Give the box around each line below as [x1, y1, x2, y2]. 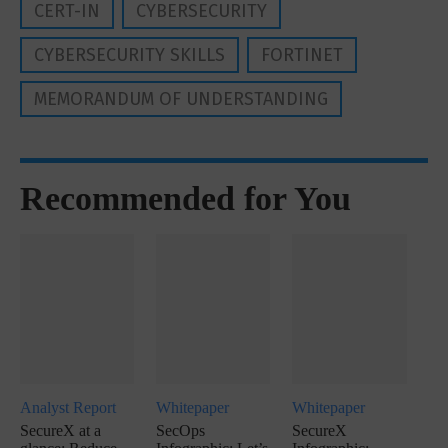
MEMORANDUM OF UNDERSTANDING [34, 88, 328, 110]
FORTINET [261, 44, 343, 66]
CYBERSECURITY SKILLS [34, 44, 225, 66]
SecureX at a [20, 422, 101, 439]
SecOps [156, 422, 206, 439]
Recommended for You [20, 180, 351, 217]
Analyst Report [20, 399, 116, 416]
